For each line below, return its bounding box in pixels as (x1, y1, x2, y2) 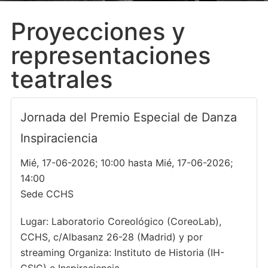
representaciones (10, 41, 211, 70)
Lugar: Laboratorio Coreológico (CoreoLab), (20, 215, 221, 227)
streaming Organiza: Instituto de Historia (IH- (20, 246, 224, 258)
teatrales (10, 65, 112, 94)
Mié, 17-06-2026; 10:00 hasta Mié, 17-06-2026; (20, 157, 233, 169)
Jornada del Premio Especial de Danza (20, 110, 237, 124)
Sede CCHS (20, 188, 74, 200)
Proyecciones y (10, 17, 185, 46)
